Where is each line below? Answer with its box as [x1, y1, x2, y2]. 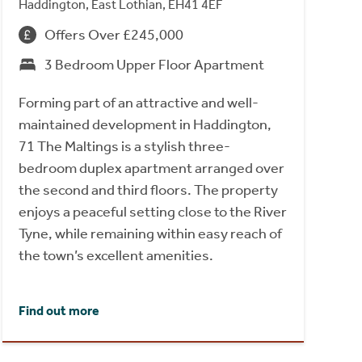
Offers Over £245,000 [44, 25, 183, 44]
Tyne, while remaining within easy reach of [18, 224, 282, 242]
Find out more [18, 302, 99, 318]
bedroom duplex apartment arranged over [18, 158, 284, 177]
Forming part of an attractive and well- [18, 93, 259, 112]
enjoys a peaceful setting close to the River [18, 202, 287, 221]
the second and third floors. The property [18, 180, 278, 199]
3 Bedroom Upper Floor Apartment [44, 55, 264, 74]
